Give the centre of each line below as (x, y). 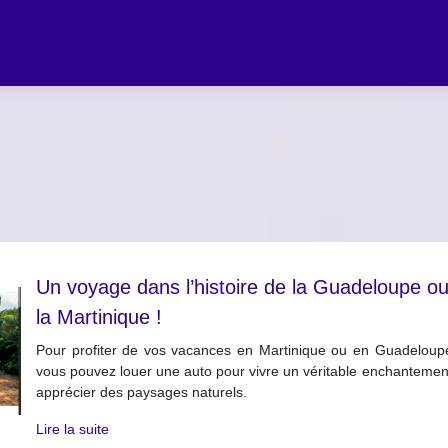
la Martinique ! (98, 317)
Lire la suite (72, 429)
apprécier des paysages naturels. (141, 392)
